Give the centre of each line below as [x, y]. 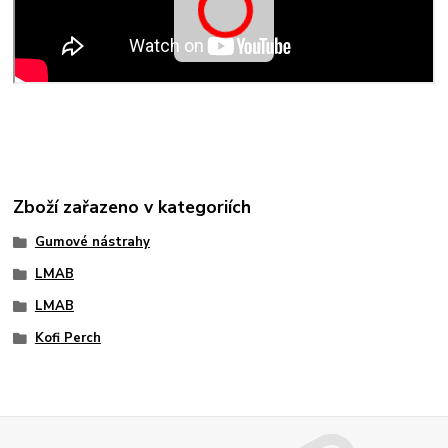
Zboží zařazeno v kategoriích [132, 207]
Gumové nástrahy [92, 242]
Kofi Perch [67, 337]
